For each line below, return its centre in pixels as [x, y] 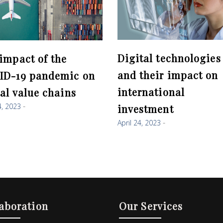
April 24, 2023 [139, 122]
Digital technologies [169, 58]
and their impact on [168, 75]
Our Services [151, 206]
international [151, 92]
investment [145, 109]
